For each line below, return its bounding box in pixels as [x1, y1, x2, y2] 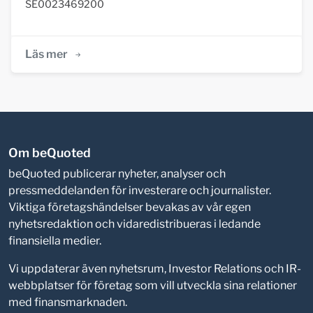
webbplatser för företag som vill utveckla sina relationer [8, 278, 297, 292]
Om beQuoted [8, 145, 91, 160]
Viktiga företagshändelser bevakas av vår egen [8, 200, 251, 214]
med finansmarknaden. [8, 295, 127, 309]
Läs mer [25, 47, 68, 61]
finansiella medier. [8, 233, 101, 247]
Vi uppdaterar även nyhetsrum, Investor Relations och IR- [8, 261, 301, 275]
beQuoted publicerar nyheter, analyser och [8, 166, 226, 180]
